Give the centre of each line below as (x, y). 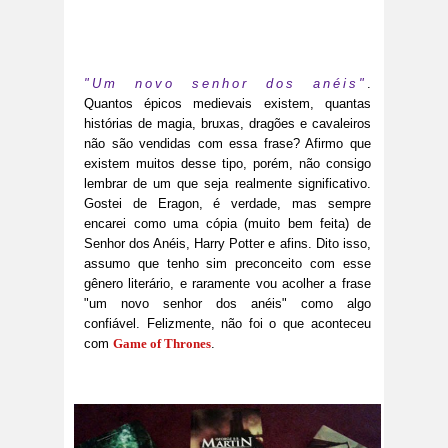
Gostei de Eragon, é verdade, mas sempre (227, 204)
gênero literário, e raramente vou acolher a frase (227, 284)
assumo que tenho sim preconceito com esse (227, 264)
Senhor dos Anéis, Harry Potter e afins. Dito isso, (227, 244)
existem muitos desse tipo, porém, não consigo (227, 164)
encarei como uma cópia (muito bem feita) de (227, 224)
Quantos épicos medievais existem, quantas (227, 104)
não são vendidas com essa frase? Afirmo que (227, 144)
